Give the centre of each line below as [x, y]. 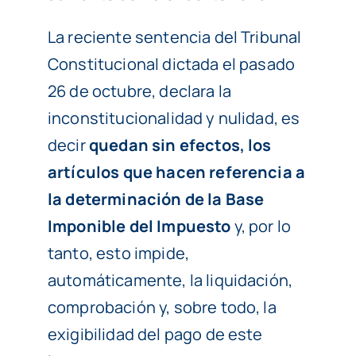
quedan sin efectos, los [178, 145]
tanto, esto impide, [118, 253]
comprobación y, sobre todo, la [162, 308]
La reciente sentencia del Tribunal [174, 37]
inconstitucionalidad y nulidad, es [174, 118]
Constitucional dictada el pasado [171, 64]
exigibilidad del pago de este [155, 335]
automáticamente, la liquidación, [170, 281]
